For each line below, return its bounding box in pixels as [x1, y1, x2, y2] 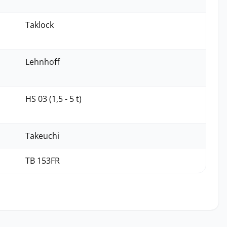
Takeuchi [25, 130, 59, 141]
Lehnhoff [25, 56, 60, 67]
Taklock [25, 19, 54, 30]
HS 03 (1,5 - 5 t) [25, 93, 82, 104]
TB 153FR [25, 155, 60, 166]
